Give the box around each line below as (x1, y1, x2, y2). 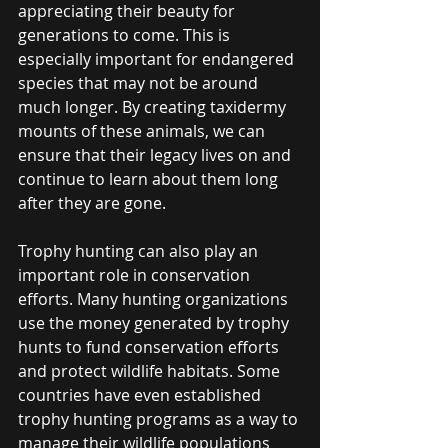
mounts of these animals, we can (18, 119, 269, 142)
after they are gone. (18, 191, 166, 214)
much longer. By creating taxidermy (18, 95, 290, 118)
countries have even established (18, 383, 265, 406)
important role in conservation (18, 263, 254, 286)
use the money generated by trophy (18, 311, 293, 334)
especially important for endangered (18, 47, 298, 70)
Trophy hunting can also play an (18, 239, 262, 262)
